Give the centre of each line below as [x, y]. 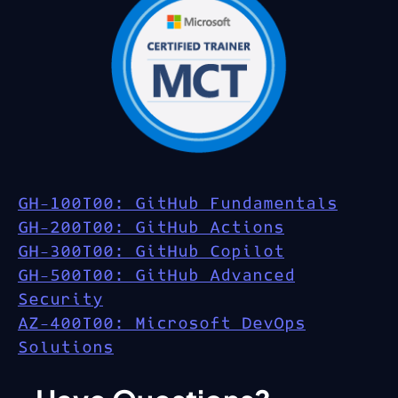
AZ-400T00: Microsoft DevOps [162, 324]
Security [60, 300]
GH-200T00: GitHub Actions [151, 228]
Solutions [66, 348]
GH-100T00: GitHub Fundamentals [178, 204]
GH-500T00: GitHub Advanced [156, 276]
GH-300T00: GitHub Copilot [151, 252]
